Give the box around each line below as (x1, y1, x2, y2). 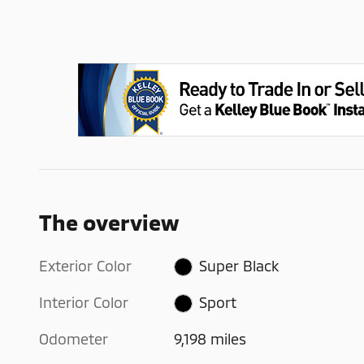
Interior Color (39, 292, 128, 311)
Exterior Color (39, 256, 132, 275)
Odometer (39, 329, 108, 348)
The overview (39, 208, 179, 235)
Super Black (198, 256, 279, 275)
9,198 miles (174, 329, 247, 348)
